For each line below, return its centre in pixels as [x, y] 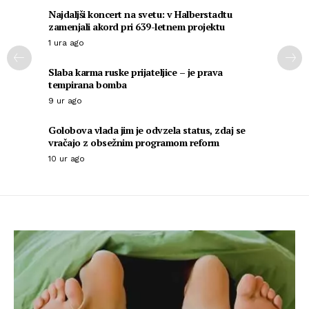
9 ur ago [65, 101]
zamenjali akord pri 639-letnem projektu [137, 27]
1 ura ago [66, 43]
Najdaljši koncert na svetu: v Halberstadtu [140, 14]
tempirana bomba [88, 85]
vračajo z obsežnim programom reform [134, 143]
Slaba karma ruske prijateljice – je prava [136, 72]
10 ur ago [67, 159]
